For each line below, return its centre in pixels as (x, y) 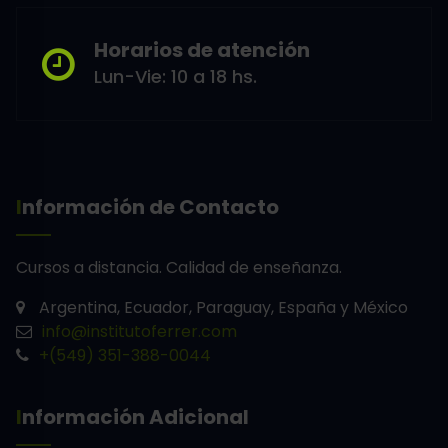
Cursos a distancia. (91, 268)
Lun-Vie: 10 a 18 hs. (175, 77)
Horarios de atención (202, 50)
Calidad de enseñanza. (254, 268)
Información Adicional (135, 417)
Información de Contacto (150, 207)
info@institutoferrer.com (139, 332)
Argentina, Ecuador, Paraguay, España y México (221, 308)
